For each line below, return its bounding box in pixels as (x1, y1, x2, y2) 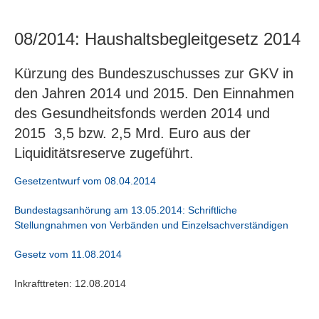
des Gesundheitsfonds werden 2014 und (14, 105, 270, 122)
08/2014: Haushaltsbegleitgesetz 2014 (14, 29, 300, 49)
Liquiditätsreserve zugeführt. (14, 145, 194, 162)
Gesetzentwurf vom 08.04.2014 (14, 175, 156, 187)
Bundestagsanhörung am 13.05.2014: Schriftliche (14, 204, 237, 216)
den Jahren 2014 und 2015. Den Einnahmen (14, 85, 294, 102)
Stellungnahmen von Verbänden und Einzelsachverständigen (14, 219, 288, 231)
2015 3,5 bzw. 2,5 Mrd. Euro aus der (14, 125, 251, 142)
